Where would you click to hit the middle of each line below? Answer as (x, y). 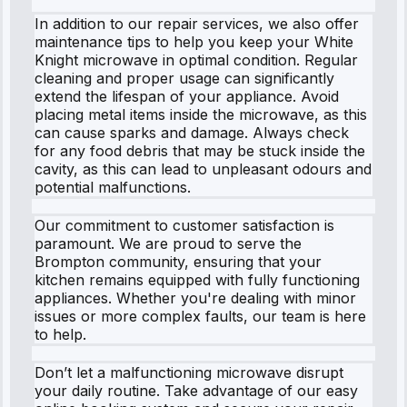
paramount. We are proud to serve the (168, 243)
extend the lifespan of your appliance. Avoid (187, 96)
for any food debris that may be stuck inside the (200, 150)
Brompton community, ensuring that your (178, 261)
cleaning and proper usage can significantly (184, 78)
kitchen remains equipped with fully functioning (197, 279)
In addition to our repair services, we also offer (197, 23)
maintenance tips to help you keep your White (194, 41)
